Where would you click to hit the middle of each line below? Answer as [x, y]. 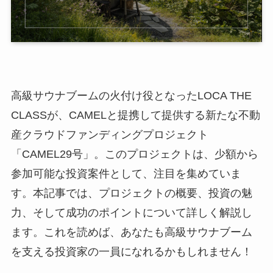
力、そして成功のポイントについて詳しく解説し [131, 213]
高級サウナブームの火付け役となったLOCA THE [131, 96]
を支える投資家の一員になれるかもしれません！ [131, 252]
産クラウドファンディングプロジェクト [109, 135]
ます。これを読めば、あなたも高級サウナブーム [131, 232]
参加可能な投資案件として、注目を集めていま [126, 174]
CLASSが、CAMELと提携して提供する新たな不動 [135, 115]
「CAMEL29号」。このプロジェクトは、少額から [134, 154]
